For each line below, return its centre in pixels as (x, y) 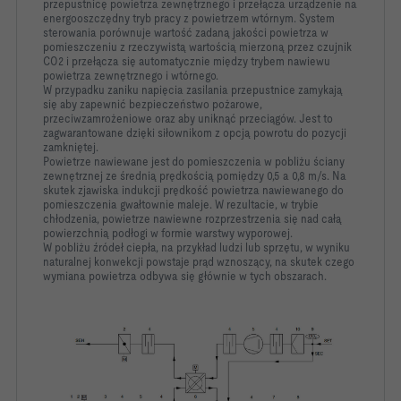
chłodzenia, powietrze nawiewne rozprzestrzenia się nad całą (192, 218)
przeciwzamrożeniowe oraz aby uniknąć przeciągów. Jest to (188, 118)
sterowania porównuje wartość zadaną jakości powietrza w (186, 32)
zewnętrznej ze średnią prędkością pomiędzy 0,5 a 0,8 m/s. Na (195, 175)
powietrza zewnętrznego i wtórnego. (131, 75)
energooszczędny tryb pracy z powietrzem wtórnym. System (189, 18)
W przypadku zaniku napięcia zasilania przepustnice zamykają (193, 90)
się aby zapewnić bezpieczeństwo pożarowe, (153, 104)
